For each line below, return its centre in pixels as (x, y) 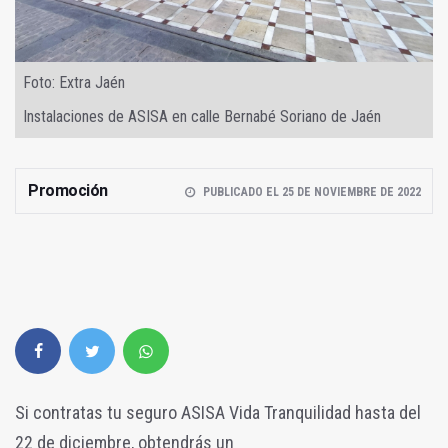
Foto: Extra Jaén (74, 82)
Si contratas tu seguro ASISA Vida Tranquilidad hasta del (218, 412)
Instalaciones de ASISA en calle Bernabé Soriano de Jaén (202, 116)
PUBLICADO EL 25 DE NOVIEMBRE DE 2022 (311, 191)
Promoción (68, 190)
